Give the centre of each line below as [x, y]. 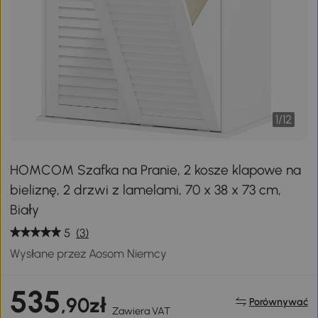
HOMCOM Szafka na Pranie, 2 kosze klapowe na [156, 170]
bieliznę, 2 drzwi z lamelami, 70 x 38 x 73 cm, [146, 190]
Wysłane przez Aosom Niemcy [89, 253]
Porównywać [278, 302]
